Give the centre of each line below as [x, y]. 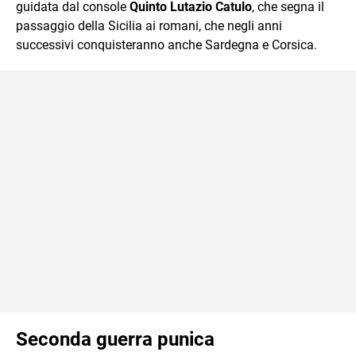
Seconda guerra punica [115, 339]
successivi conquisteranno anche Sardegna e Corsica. [166, 44]
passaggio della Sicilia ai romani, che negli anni [149, 25]
